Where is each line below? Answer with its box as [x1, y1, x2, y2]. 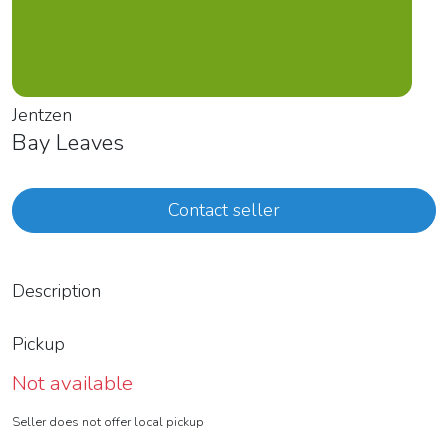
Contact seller [168, 198, 280, 223]
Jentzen [12, 103, 72, 128]
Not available [12, 369, 133, 398]
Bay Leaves [12, 127, 130, 159]
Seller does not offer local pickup [12, 413, 204, 431]
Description [12, 279, 101, 304]
